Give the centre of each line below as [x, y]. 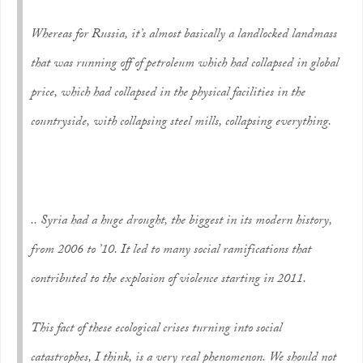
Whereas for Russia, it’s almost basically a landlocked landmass [184, 35]
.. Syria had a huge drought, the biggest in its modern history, [181, 222]
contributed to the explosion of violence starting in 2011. [169, 280]
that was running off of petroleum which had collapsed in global [185, 64]
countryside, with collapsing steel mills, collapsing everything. [181, 123]
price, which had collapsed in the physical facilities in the [168, 94]
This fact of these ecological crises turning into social [156, 329]
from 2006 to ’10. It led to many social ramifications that [171, 251]
